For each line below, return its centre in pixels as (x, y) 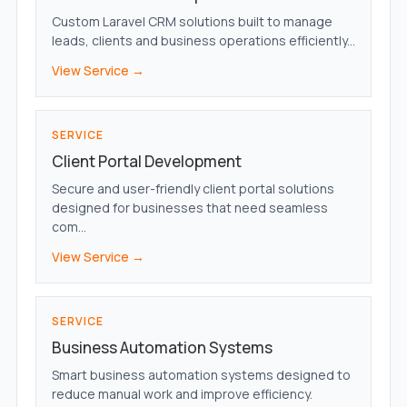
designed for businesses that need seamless (189, 208)
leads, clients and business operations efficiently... (203, 41)
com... (69, 227)
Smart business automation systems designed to (201, 375)
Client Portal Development (146, 162)
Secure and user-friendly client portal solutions (193, 189)
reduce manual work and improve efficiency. (182, 394)
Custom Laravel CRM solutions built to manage (192, 22)
